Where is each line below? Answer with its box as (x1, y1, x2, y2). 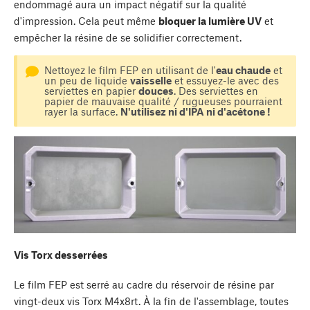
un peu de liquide (44, 73, 130, 86)
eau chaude (215, 63, 271, 76)
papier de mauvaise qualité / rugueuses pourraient (44, 94, 282, 107)
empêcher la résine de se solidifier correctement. (14, 30, 241, 44)
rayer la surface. (44, 104, 120, 118)
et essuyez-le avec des (171, 73, 279, 86)
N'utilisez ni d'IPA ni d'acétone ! (120, 104, 271, 118)
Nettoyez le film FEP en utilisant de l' (44, 63, 216, 76)
